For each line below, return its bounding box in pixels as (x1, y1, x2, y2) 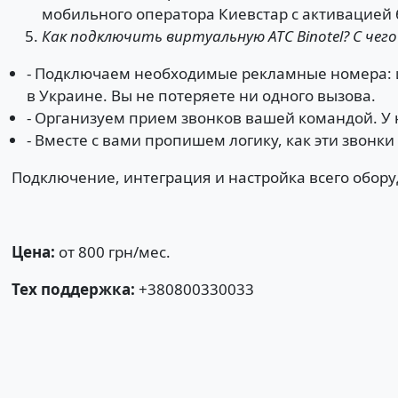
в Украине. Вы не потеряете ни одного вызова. (26, 85, 376, 106)
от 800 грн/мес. (54, 242, 171, 262)
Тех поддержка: (11, 279, 139, 299)
